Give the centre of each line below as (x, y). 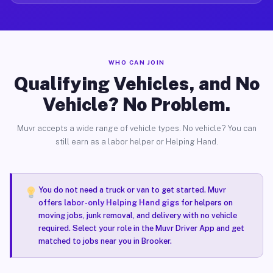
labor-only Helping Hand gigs (121, 203)
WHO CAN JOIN (136, 62)
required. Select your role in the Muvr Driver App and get (141, 228)
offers (51, 203)
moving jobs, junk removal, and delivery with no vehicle (137, 215)
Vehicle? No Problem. (136, 104)
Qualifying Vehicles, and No (136, 83)
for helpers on (206, 203)
